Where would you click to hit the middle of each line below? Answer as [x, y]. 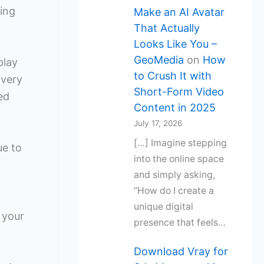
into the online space [179, 159]
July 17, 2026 [158, 123]
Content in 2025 [174, 107]
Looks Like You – [175, 44]
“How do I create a [174, 190]
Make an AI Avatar [179, 12]
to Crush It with [172, 75]
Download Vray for [181, 251]
